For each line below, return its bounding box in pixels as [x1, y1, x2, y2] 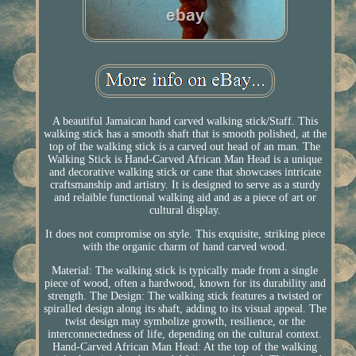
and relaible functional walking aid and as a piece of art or [53, 191, 316, 203]
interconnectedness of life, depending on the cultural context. [48, 327, 323, 340]
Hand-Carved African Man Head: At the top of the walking [52, 340, 318, 353]
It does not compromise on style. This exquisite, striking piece [44, 227, 325, 240]
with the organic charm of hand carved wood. [82, 240, 288, 253]
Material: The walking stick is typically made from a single [52, 264, 319, 277]
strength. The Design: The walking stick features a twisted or [48, 289, 323, 302]
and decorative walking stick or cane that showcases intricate [48, 165, 321, 178]
